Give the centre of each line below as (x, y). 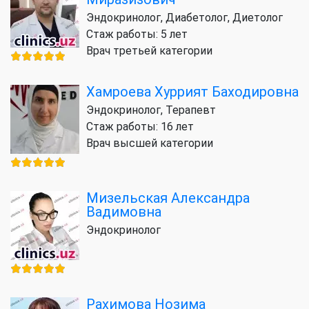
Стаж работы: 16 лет (140, 126)
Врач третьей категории (149, 50)
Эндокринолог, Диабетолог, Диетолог (185, 17)
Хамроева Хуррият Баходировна (192, 91)
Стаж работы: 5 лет (137, 34)
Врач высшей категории (150, 143)
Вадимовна (124, 211)
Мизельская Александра (168, 198)
